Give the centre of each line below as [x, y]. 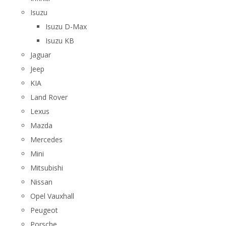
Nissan [41, 182]
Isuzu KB [60, 41]
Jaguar [41, 55]
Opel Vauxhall [52, 196]
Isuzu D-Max [66, 26]
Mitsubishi [47, 168]
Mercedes [46, 139]
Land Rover [49, 97]
